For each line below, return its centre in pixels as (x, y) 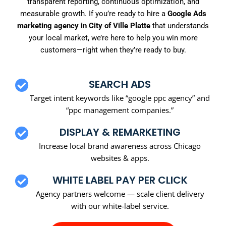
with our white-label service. (120, 206)
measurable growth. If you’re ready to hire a (94, 14)
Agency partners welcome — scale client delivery (120, 193)
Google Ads (187, 14)
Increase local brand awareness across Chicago (120, 146)
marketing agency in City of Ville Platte (84, 26)
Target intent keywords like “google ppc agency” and (120, 98)
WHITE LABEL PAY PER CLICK (120, 180)
